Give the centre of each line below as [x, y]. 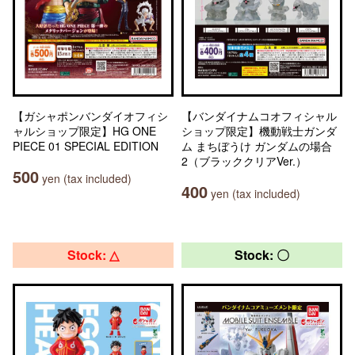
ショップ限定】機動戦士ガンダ [259, 131]
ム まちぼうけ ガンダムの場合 [257, 146]
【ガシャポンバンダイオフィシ [90, 116]
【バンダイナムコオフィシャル [259, 116]
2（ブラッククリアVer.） [244, 161]
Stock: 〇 [262, 255]
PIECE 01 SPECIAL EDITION [86, 146]
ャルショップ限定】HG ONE [84, 131]
